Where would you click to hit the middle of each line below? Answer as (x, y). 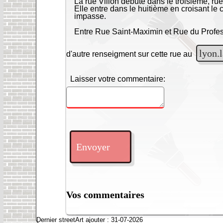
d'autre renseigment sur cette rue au (130, 54)
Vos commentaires (106, 194)
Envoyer (95, 147)
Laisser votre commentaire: (118, 79)
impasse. (90, 16)
